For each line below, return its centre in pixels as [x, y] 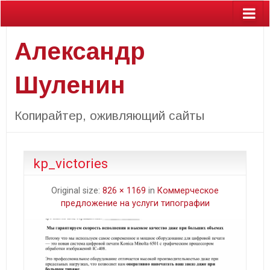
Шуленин [70, 85]
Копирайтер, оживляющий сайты [109, 115]
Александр [80, 51]
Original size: [77, 190]
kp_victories [71, 163]
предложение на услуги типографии [135, 203]
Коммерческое [188, 190]
